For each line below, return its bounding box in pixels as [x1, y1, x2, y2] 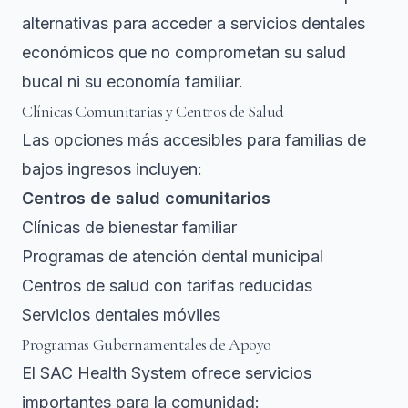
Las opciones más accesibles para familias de [22, 130, 366, 150]
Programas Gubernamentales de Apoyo [22, 334, 271, 355]
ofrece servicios [187, 363, 311, 383]
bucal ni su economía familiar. [22, 72, 243, 92]
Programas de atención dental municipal [22, 247, 323, 267]
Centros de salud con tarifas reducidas [22, 276, 312, 296]
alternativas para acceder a [22, 14, 230, 34]
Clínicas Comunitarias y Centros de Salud [22, 101, 284, 122]
